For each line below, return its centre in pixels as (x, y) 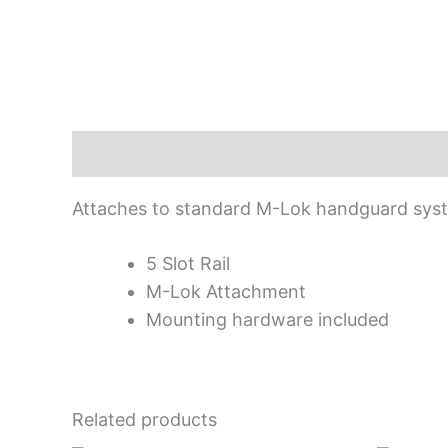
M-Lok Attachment (226, 291)
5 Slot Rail (188, 263)
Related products (144, 419)
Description (123, 153)
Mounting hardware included (267, 319)
